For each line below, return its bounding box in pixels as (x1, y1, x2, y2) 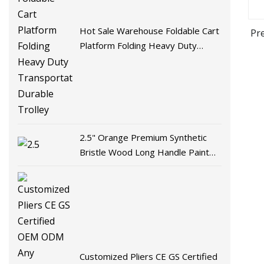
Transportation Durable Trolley (80, 54, 206, 66)
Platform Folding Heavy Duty (80, 39, 197, 51)
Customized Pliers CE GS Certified (80, 250, 218, 263)
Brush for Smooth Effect (80, 160, 178, 173)
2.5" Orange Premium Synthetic (80, 131, 207, 143)
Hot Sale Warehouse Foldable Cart (80, 24, 220, 37)
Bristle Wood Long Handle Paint (80, 146, 210, 158)
